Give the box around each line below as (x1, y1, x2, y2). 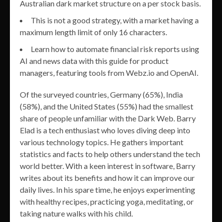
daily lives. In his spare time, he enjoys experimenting (20, 184, 195, 194)
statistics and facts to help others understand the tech (20, 149, 200, 159)
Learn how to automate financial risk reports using (31, 44, 199, 54)
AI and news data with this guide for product (20, 55, 168, 65)
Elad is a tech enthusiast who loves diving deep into (20, 125, 190, 135)
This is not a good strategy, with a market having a (31, 15, 199, 25)
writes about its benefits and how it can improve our (20, 172, 195, 182)
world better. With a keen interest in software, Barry (20, 161, 195, 170)
